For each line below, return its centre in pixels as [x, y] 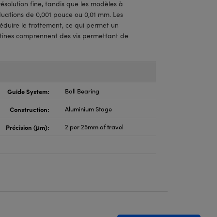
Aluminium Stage [88, 109]
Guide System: [28, 91]
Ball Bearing [82, 91]
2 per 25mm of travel [94, 127]
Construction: [30, 109]
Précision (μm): [28, 127]
